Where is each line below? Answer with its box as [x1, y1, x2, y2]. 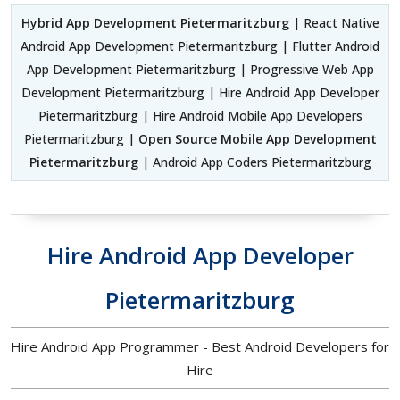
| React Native [292, 13, 379, 31]
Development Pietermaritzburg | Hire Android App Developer [21, 83, 379, 101]
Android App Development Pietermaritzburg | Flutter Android [21, 37, 379, 54]
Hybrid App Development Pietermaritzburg [21, 13, 293, 31]
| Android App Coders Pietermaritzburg [137, 153, 371, 171]
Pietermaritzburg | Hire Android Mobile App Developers [37, 106, 362, 124]
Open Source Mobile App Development [137, 129, 377, 147]
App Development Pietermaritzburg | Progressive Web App [26, 60, 374, 78]
